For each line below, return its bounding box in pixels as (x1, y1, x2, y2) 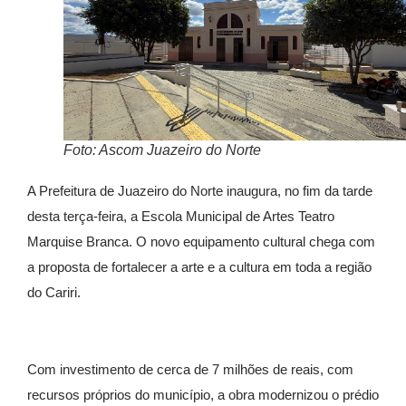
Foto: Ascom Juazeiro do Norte (63, 141, 261, 158)
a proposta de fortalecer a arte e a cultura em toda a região (27, 258, 372, 275)
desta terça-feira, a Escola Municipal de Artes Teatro (27, 208, 334, 224)
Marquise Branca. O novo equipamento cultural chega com (27, 233, 375, 249)
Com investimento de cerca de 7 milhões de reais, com (27, 361, 353, 377)
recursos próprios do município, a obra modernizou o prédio (27, 386, 379, 402)
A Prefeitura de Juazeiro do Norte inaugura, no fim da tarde (27, 182, 372, 198)
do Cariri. (27, 284, 81, 300)
